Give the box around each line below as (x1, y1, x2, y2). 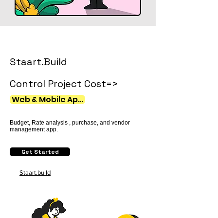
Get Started (21, 148, 59, 155)
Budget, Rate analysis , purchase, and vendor (10, 119, 130, 126)
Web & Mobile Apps (12, 94, 88, 105)
